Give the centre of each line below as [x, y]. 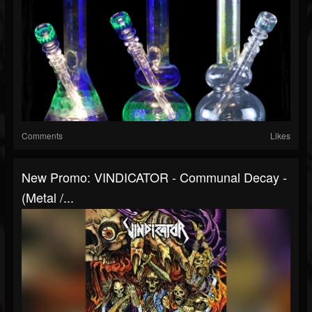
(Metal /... [48, 197]
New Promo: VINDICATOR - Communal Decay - [154, 177]
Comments [42, 135]
